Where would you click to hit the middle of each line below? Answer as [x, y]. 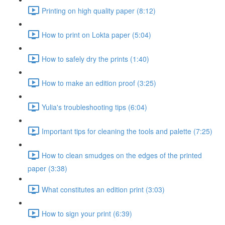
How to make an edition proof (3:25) [99, 83]
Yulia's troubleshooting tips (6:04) [94, 107]
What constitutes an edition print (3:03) [103, 189]
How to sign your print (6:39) [87, 213]
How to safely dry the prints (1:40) [95, 59]
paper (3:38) [47, 168]
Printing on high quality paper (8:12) [99, 10]
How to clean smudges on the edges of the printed [122, 155]
